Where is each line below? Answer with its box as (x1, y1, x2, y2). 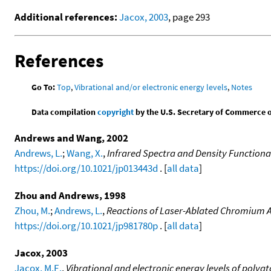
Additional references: (15, 10, 117, 24)
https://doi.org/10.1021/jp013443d (15, 162, 158, 175)
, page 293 (168, 10, 210, 24)
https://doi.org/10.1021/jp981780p (15, 219, 158, 233)
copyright (97, 106, 134, 118)
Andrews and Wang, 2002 (15, 131, 128, 145)
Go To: (31, 82, 56, 93)
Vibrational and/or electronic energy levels (74, 82, 228, 93)
